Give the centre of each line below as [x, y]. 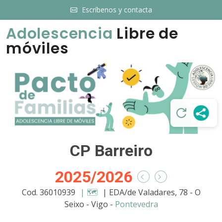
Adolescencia [59, 34]
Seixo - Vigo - [89, 204]
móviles [37, 49]
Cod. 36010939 [49, 192]
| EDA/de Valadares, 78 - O [151, 192]
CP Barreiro [111, 150]
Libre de [145, 34]
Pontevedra [136, 204]
